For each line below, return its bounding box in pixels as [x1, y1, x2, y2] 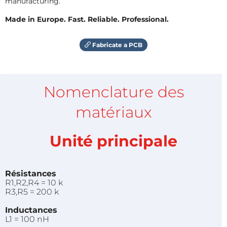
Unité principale [50, 131, 177, 150]
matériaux [75, 102, 152, 122]
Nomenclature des [43, 82, 184, 101]
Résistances [5, 168, 56, 178]
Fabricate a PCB [91, 41, 142, 49]
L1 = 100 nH [5, 214, 49, 224]
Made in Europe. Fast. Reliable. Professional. [5, 14, 169, 24]
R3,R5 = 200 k [5, 186, 65, 197]
